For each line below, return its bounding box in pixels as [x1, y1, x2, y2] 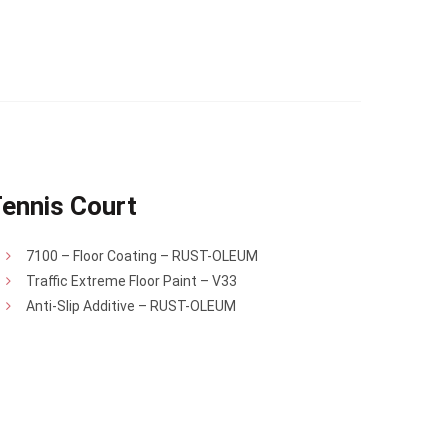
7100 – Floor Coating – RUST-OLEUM [26, 248, 258, 264]
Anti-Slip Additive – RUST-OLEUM [26, 298, 236, 314]
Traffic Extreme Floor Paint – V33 [26, 273, 237, 289]
